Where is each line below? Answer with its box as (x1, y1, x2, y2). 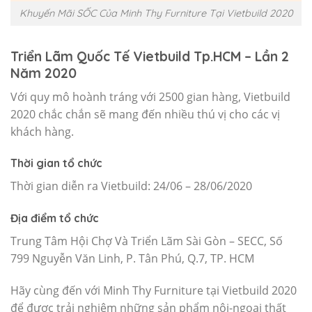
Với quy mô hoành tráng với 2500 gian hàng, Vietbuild (10, 88, 290, 104)
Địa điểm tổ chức (10, 211, 99, 226)
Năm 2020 (10, 64, 77, 81)
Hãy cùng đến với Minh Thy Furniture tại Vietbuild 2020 (10, 282, 297, 298)
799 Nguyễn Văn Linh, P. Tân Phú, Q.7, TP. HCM (10, 251, 254, 267)
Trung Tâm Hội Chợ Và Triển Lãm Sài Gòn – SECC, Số (10, 233, 283, 249)
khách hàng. (10, 123, 74, 139)
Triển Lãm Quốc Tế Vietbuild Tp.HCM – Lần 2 (10, 47, 289, 65)
